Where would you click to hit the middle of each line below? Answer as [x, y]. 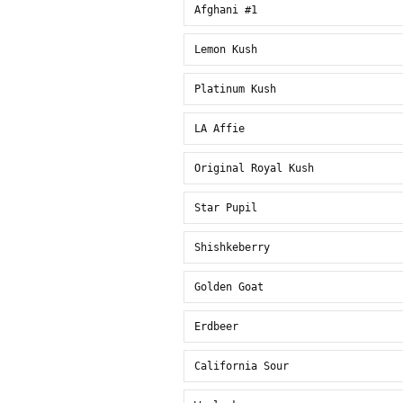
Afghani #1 [226, 10]
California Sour [242, 366]
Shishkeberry [232, 247]
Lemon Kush [226, 49]
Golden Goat [229, 287]
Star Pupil [226, 208]
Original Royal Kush [254, 168]
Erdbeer [216, 327]
